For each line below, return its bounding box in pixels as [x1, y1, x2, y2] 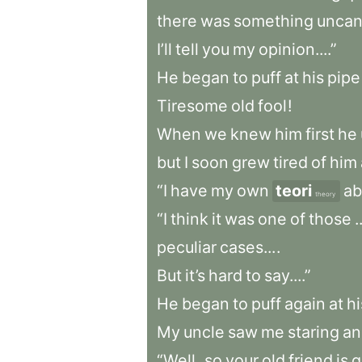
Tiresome [157, 96, 228, 116]
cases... [220, 238, 276, 257]
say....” [264, 266, 311, 285]
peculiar [157, 238, 217, 257]
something [234, 11, 314, 31]
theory [315, 190, 335, 198]
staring [288, 322, 339, 342]
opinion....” [259, 40, 337, 59]
